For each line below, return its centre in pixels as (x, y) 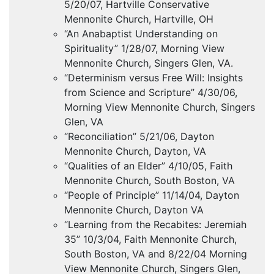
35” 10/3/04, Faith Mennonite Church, (150, 239)
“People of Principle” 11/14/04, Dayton (152, 195)
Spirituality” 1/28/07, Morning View (144, 49)
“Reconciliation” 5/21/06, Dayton (139, 137)
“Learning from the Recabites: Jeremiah (155, 225)
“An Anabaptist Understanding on (141, 34)
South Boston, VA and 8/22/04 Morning (156, 254)
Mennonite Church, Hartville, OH (139, 19)
